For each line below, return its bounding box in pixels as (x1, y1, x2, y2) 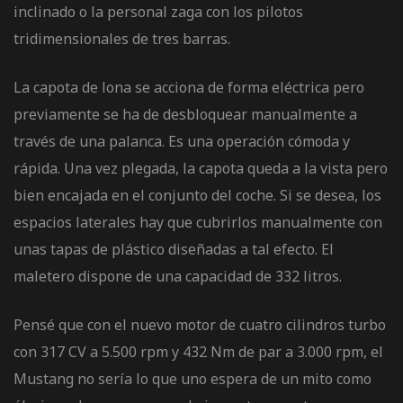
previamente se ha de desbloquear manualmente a (13, 103, 357, 124)
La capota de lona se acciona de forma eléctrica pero (13, 76, 364, 97)
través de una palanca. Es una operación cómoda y (13, 130, 350, 151)
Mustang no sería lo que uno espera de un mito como (13, 368, 372, 389)
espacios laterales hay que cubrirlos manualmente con (13, 211, 382, 232)
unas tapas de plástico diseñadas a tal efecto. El (13, 238, 334, 259)
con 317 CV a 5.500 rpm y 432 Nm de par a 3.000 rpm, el (13, 341, 383, 362)
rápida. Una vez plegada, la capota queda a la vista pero (13, 157, 388, 178)
